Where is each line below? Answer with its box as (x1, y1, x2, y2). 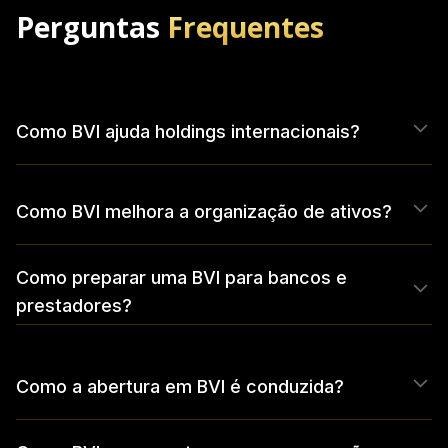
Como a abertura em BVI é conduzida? (16, 376, 344, 398)
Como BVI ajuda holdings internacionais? (16, 121, 360, 143)
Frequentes (167, 8, 324, 47)
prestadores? (16, 295, 132, 317)
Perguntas (34, 8, 167, 47)
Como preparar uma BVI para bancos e (16, 267, 347, 289)
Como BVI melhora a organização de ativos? (16, 201, 392, 223)
